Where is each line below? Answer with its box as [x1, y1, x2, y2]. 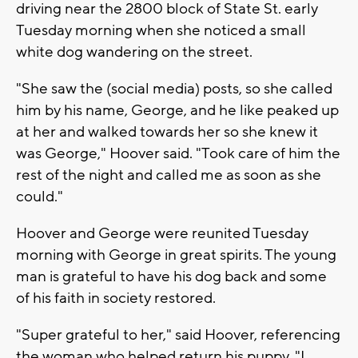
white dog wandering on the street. [16, 42, 253, 62]
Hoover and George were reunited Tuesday [16, 223, 308, 243]
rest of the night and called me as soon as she [16, 165, 321, 185]
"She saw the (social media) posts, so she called [16, 78, 332, 98]
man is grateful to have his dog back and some [16, 266, 327, 286]
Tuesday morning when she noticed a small [16, 20, 306, 40]
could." [16, 186, 63, 206]
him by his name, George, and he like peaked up [16, 100, 339, 120]
